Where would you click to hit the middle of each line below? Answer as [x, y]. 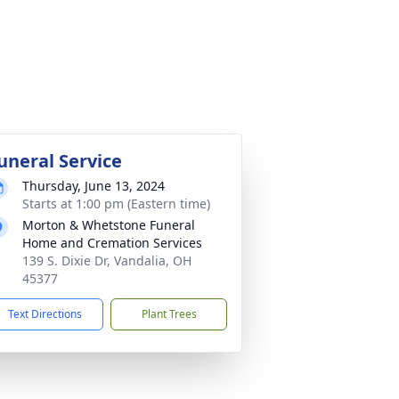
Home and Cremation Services [112, 243]
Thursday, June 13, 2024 [94, 186]
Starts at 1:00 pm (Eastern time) [116, 204]
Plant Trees [169, 314]
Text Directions [45, 314]
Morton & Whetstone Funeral [109, 225]
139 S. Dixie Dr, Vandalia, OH [107, 261]
